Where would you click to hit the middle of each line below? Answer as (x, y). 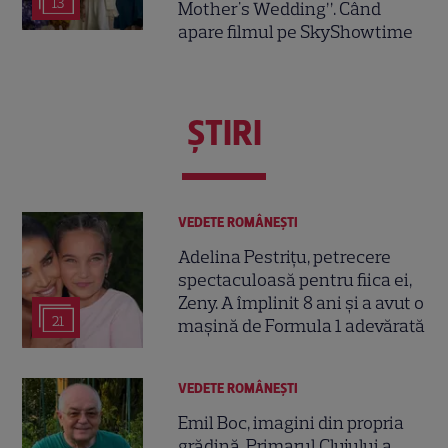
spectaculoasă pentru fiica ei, (295, 280)
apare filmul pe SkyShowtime (296, 31)
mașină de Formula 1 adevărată (302, 326)
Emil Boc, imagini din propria (291, 423)
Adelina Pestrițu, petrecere (285, 257)
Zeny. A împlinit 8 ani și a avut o (301, 303)
